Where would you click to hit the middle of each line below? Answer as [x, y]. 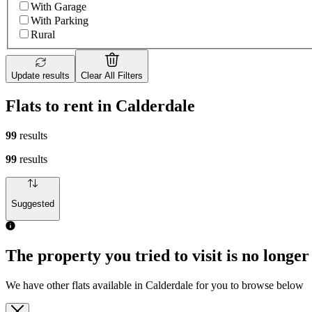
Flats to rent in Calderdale [100, 106]
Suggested [33, 204]
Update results [40, 76]
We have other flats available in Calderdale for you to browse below [155, 286]
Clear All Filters [112, 76]
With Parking [60, 21]
